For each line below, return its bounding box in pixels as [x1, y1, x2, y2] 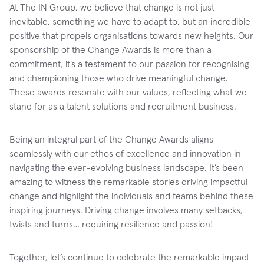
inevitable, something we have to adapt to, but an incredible [9, 15, 250, 27]
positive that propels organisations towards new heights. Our [9, 29, 253, 41]
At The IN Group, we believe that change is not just [9, 1, 214, 13]
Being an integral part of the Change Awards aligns [9, 133, 213, 145]
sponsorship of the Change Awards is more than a [9, 44, 212, 55]
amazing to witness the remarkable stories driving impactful [9, 176, 247, 187]
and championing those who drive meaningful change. [9, 72, 228, 84]
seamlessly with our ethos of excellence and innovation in [9, 147, 241, 159]
